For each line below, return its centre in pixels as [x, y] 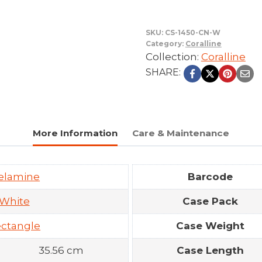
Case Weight [210, 225]
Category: [165, 43]
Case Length [210, 250]
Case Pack [210, 201]
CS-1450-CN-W [192, 32]
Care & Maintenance [180, 133]
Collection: [173, 56]
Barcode [210, 176]
